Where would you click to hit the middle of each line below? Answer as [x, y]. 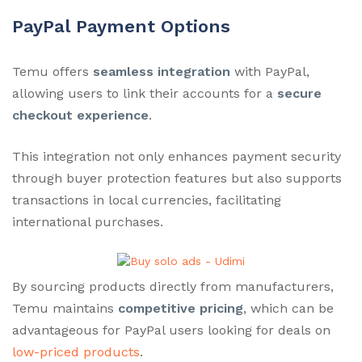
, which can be [288, 309]
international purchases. [88, 221]
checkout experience [80, 115]
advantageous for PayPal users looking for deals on [171, 330]
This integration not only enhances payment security [177, 156]
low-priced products [76, 352]
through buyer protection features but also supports [177, 178]
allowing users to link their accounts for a [145, 93]
